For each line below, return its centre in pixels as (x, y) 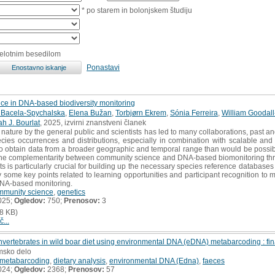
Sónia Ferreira (194, 113)
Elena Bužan (90, 113)
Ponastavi (103, 67)
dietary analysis (79, 261)
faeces (214, 261)
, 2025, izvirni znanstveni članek (93, 122)
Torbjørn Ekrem (141, 113)
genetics (71, 192)
